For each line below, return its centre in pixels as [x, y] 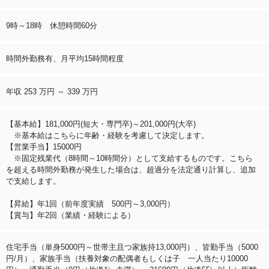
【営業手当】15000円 [44, 147]
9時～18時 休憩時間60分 [52, 25]
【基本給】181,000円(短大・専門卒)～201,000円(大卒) [105, 124]
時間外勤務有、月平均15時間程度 [65, 58]
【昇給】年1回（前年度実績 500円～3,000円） [94, 204]
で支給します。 [33, 181]
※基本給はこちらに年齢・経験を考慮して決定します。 [107, 135]
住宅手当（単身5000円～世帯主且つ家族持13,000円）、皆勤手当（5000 [132, 247]
